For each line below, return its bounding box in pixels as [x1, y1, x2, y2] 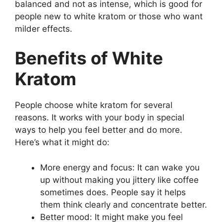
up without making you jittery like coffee [40, 174, 199, 185]
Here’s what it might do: [15, 137, 110, 147]
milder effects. [15, 23, 72, 34]
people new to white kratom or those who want [15, 11, 203, 21]
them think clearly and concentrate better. [40, 199, 207, 210]
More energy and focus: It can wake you [40, 162, 200, 172]
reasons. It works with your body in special [15, 112, 184, 122]
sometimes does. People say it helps [40, 187, 186, 197]
